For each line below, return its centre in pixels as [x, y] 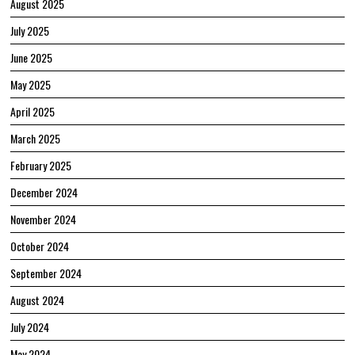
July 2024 [30, 327]
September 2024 [46, 273]
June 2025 [32, 58]
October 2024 [40, 246]
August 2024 [38, 300]
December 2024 [44, 193]
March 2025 [36, 139]
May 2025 [31, 85]
